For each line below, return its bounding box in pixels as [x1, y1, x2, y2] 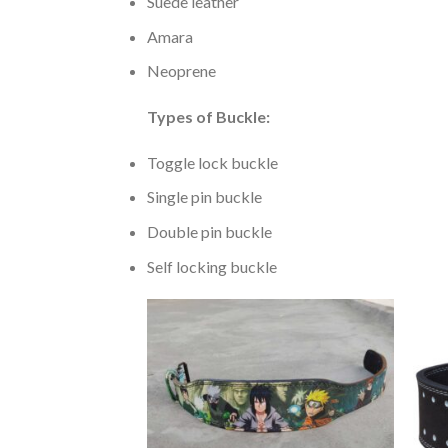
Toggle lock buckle [147, 152, 278, 172]
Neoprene [147, 61, 216, 81]
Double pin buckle [147, 222, 272, 242]
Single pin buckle [147, 187, 262, 207]
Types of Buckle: [147, 107, 270, 127]
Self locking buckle [147, 256, 277, 276]
